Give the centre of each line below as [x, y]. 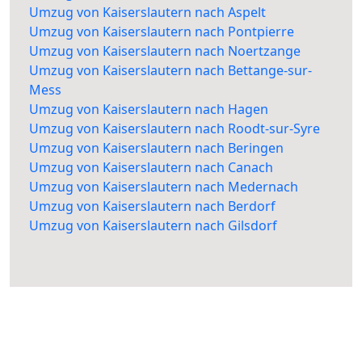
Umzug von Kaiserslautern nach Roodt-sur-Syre [175, 129]
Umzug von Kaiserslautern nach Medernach [164, 187]
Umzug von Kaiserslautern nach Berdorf [152, 206]
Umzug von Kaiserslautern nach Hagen [149, 109]
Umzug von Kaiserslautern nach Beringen [156, 148]
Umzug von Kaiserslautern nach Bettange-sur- [170, 71]
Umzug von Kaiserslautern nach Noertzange [165, 51]
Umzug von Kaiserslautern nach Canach [151, 168]
